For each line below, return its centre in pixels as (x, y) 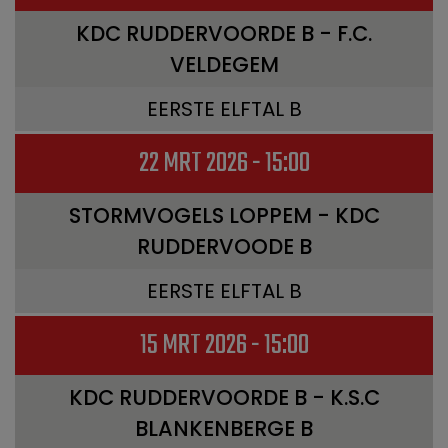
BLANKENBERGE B (224, 428)
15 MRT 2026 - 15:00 (224, 345)
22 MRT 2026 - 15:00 (224, 163)
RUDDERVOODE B (224, 246)
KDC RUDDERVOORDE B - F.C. (224, 33)
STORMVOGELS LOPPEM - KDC (224, 215)
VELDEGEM (224, 64)
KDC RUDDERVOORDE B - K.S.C (224, 397)
